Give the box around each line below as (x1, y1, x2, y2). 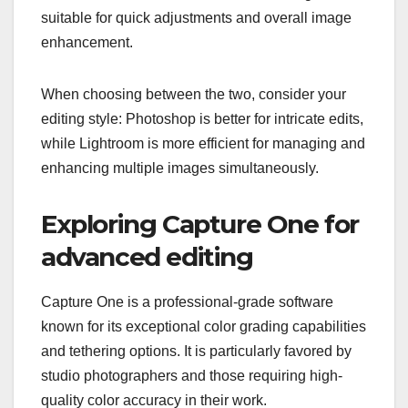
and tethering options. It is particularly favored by (41, 342, 352, 359)
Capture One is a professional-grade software (41, 293, 333, 310)
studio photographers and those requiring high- (41, 367, 342, 383)
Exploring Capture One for (41, 208, 360, 240)
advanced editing (41, 240, 253, 272)
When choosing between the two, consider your (41, 86, 346, 102)
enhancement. (41, 34, 133, 50)
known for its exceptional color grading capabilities (41, 318, 366, 334)
